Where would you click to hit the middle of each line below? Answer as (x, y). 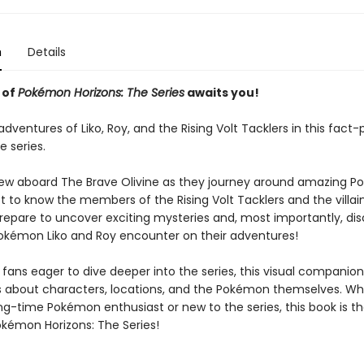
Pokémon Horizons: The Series (101, 93)
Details (46, 52)
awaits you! (221, 93)
